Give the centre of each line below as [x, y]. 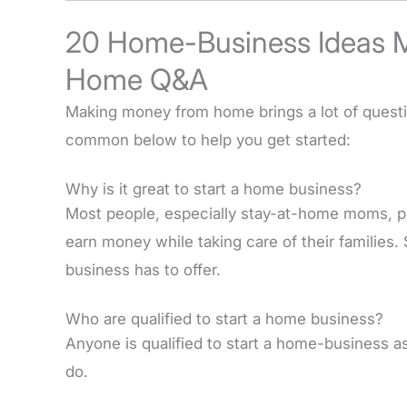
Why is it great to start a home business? [213, 189]
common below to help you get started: [208, 140]
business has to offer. [143, 270]
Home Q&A [137, 80]
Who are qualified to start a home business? [224, 319]
